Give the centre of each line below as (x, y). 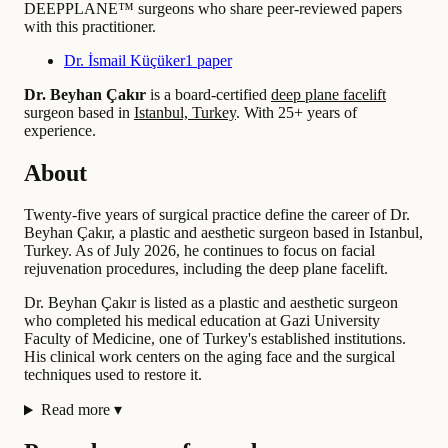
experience (58, 130)
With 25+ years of (298, 112)
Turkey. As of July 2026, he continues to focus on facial (199, 251)
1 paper (208, 60)
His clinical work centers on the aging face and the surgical (209, 357)
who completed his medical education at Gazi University (202, 321)
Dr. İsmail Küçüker (124, 60)
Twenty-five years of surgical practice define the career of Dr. (217, 215)
